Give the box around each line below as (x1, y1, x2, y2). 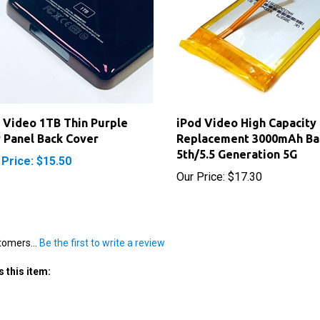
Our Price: (176, 154, 225, 169)
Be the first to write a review (39, 221, 165, 234)
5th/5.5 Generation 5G (176, 132, 297, 146)
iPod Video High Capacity (176, 101, 316, 114)
